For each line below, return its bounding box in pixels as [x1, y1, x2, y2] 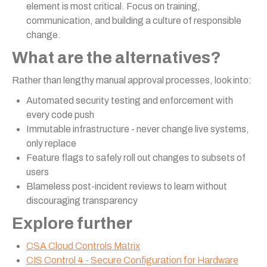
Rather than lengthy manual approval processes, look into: [12, 75, 252, 85]
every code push [26, 110, 94, 120]
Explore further [12, 214, 132, 232]
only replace [26, 138, 76, 148]
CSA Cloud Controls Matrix [26, 241, 140, 251]
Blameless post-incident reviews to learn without [26, 181, 227, 191]
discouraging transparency [26, 195, 138, 206]
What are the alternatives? [12, 48, 221, 67]
